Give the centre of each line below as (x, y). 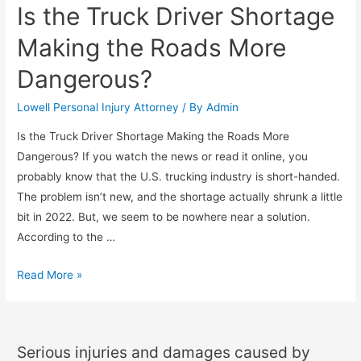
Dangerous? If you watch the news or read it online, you (163, 156)
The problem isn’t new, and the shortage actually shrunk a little (180, 196)
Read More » (50, 274)
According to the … (66, 237)
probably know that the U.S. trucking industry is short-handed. (179, 176)
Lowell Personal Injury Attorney (98, 108)
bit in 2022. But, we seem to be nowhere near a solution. (164, 216)
